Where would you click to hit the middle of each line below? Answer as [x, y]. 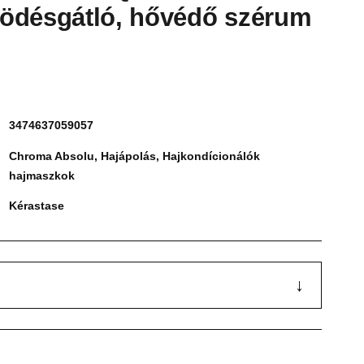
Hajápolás [128, 156]
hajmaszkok [42, 175]
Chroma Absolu [52, 156]
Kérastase [37, 206]
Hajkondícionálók [211, 156]
